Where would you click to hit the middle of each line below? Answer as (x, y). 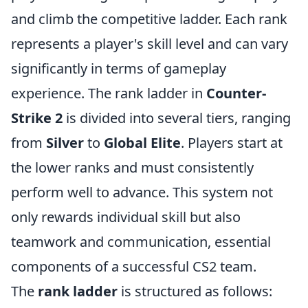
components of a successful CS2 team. (134, 266)
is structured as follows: (195, 291)
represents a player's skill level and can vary (150, 44)
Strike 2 (37, 118)
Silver (65, 143)
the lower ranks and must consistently (132, 167)
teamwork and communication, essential (141, 242)
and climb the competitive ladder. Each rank (149, 19)
